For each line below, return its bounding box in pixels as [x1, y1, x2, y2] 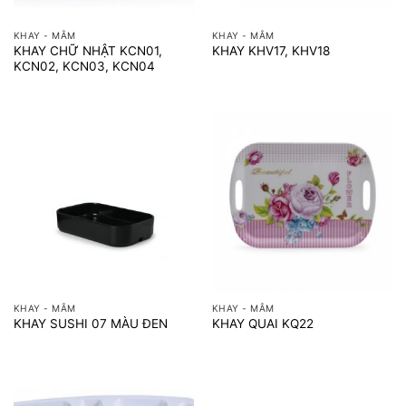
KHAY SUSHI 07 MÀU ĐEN [13, 315, 168, 331]
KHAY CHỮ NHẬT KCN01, [13, 43, 162, 58]
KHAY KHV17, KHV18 [211, 43, 330, 59]
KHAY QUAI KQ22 [211, 315, 314, 331]
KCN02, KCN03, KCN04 [13, 58, 155, 73]
